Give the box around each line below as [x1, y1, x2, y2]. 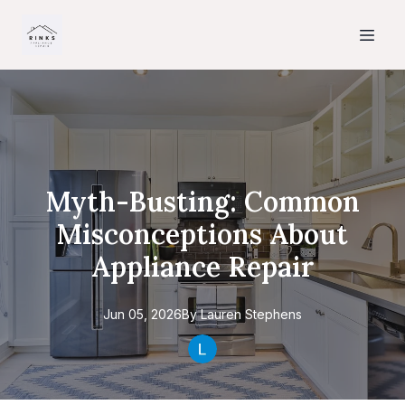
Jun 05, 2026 [103, 306, 182, 322]
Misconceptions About [57, 217, 348, 251]
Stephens [245, 306, 302, 322]
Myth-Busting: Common [45, 184, 360, 219]
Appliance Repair [91, 250, 314, 284]
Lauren [201, 306, 241, 322]
